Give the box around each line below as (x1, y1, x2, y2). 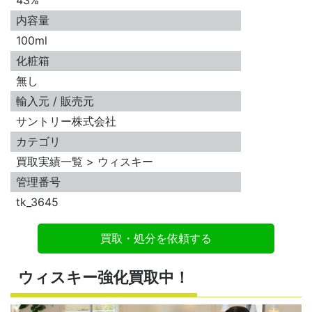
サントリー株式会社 (16, 114, 116, 129)
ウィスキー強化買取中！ (18, 267, 190, 286)
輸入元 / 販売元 (16, 94, 94, 109)
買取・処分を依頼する (100, 231, 212, 246)
